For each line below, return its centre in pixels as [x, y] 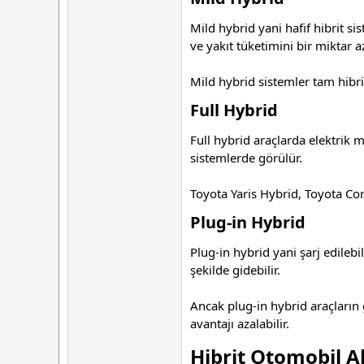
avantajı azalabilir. [240, 324]
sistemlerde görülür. [246, 158]
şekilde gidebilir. [235, 270]
